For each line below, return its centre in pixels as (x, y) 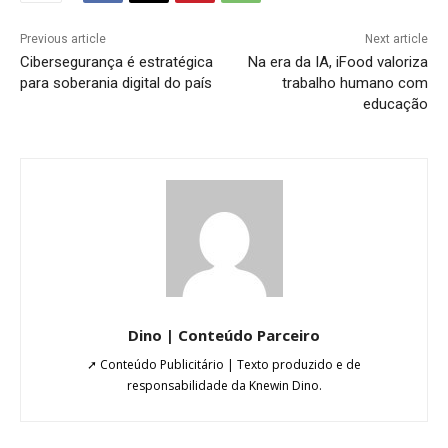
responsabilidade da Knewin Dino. (224, 385)
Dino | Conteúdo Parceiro (224, 334)
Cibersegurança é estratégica (116, 61)
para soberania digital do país (116, 82)
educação (395, 103)
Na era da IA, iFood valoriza (337, 61)
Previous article (63, 38)
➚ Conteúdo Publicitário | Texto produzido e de (224, 364)
